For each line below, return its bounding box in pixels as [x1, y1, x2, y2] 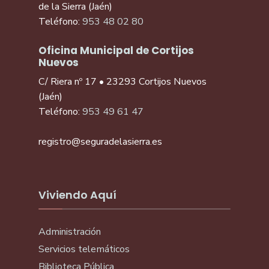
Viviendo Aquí [38, 187, 116, 202]
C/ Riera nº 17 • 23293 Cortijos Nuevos [38, 75, 207, 88]
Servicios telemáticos [38, 243, 130, 256]
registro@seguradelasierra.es [38, 135, 162, 148]
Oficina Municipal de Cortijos [38, 43, 194, 58]
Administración [38, 225, 101, 238]
